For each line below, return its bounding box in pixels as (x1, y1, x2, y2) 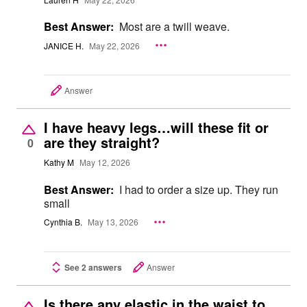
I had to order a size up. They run (119, 182, 278, 197)
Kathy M (44, 156, 74, 169)
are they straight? (44, 132, 160, 152)
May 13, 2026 (88, 216, 138, 228)
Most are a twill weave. (119, 19, 230, 35)
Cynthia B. (44, 216, 82, 228)
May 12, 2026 (79, 156, 130, 169)
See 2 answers (64, 260, 122, 273)
